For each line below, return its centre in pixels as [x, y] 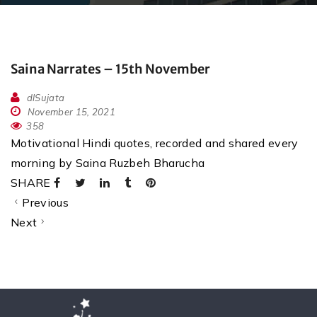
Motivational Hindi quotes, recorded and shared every [155, 143]
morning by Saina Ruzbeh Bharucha [108, 163]
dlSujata [46, 98]
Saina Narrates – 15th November [110, 69]
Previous [45, 203]
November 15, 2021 [70, 112]
